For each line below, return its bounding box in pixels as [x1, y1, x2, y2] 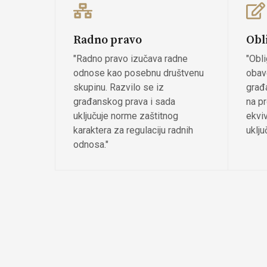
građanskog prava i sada [73, 95, 175, 107]
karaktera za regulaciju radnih [73, 124, 193, 136]
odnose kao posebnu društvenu [73, 67, 204, 79]
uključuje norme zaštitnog [73, 110, 178, 122]
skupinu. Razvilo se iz [73, 81, 164, 93]
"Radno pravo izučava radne [73, 52, 188, 64]
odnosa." [73, 138, 108, 150]
